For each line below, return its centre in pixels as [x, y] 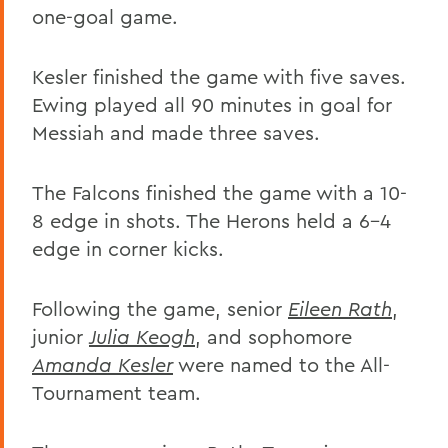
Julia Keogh [142, 336]
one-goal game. [105, 16]
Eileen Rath [340, 308]
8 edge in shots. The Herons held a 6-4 [211, 220]
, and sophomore [273, 336]
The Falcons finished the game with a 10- [219, 192]
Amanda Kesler [102, 364]
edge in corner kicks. [128, 248]
